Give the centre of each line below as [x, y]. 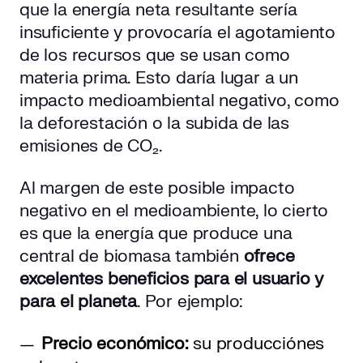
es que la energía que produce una [156, 234]
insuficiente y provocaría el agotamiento [177, 33]
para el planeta [79, 302]
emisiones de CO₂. [91, 147]
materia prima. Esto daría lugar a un [159, 79]
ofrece [269, 257]
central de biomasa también [132, 257]
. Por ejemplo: [190, 302]
